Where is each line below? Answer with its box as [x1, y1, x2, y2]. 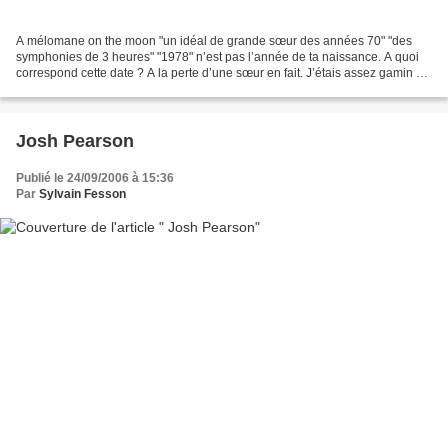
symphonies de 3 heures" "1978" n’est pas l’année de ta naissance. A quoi [16, 50, 419, 65]
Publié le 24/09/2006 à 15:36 [16, 171, 174, 186]
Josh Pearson [16, 131, 134, 152]
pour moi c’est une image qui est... [16, 82, 201, 97]
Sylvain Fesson [39, 187, 126, 202]
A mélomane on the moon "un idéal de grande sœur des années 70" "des [16, 34, 412, 49]
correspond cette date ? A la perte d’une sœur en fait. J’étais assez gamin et [16, 66, 426, 81]
